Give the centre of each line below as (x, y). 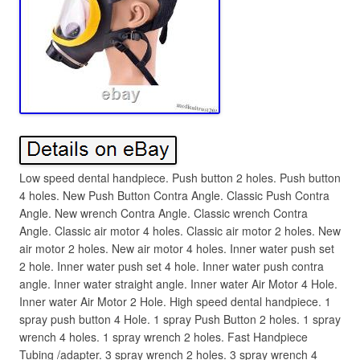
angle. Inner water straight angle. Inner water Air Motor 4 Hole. (178, 284)
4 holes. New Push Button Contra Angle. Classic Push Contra (174, 195)
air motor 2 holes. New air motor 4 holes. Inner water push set (177, 248)
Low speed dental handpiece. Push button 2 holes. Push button (180, 178)
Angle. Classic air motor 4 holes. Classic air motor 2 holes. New (180, 231)
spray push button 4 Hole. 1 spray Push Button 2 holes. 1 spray (180, 319)
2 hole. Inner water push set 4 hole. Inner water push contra (172, 266)
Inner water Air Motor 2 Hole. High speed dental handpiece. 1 (175, 301)
